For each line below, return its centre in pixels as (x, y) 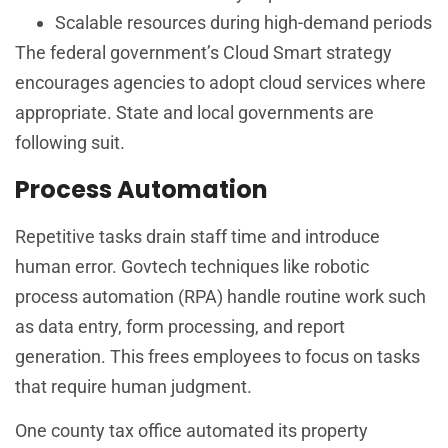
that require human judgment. (133, 386)
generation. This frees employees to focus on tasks (217, 356)
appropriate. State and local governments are (194, 113)
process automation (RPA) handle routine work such (220, 296)
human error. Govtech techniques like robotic (192, 266)
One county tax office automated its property (191, 430)
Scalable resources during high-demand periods (243, 23)
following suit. (70, 143)
